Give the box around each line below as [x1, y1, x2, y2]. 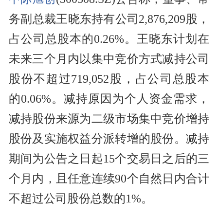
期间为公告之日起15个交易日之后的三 [8, 152, 210, 165]
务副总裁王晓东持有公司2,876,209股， [8, 12, 210, 25]
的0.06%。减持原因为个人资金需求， [8, 92, 210, 105]
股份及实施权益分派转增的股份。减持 [8, 132, 210, 145]
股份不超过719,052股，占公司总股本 [8, 72, 210, 85]
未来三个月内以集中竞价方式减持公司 [8, 52, 210, 65]
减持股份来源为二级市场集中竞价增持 [8, 112, 210, 125]
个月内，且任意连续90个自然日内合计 [8, 172, 210, 185]
